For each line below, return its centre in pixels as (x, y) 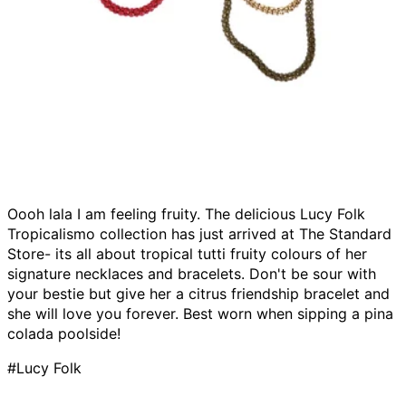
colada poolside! (64, 334)
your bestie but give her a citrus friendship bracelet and (198, 294)
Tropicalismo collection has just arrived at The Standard (199, 234)
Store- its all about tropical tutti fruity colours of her (187, 254)
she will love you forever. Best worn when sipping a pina (200, 314)
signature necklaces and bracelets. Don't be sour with (192, 274)
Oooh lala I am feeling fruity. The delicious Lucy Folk (186, 214)
